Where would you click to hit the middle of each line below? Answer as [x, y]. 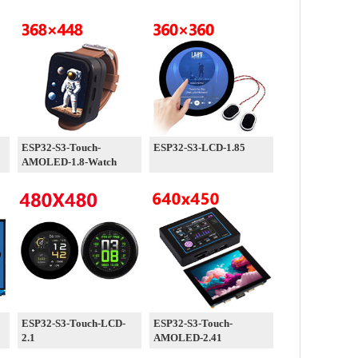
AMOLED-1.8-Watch [69, 162]
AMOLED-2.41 [188, 338]
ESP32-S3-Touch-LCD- [74, 323]
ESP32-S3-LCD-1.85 [199, 147]
